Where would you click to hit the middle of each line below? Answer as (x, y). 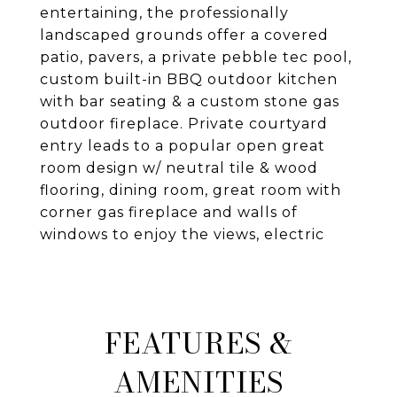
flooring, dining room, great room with (191, 190)
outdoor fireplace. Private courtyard (184, 124)
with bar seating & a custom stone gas (190, 101)
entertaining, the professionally (164, 13)
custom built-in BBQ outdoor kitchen (189, 79)
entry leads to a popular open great (183, 146)
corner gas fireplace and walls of (169, 212)
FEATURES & (198, 343)
